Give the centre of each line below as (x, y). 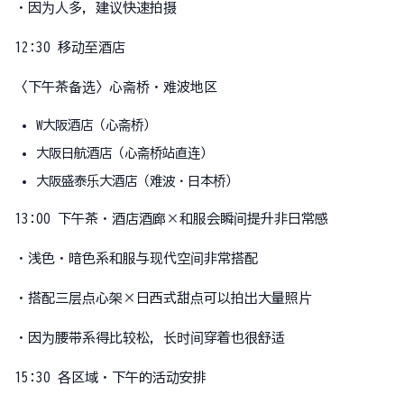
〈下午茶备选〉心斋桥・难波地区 (116, 87)
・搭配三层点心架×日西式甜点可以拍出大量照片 (163, 298)
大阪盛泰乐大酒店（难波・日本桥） (137, 181)
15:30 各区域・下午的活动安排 (110, 378)
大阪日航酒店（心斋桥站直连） (124, 152)
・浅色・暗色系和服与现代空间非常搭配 (136, 259)
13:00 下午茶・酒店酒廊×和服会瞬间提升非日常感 (171, 219)
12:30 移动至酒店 (70, 47)
